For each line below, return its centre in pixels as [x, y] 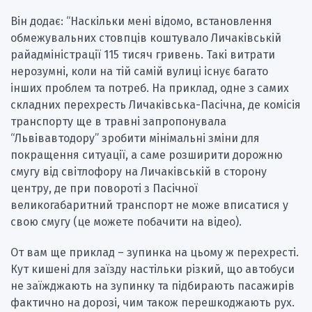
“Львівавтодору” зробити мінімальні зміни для [135, 138]
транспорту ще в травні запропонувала [118, 121]
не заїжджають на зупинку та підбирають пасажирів [153, 286]
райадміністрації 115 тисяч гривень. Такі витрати [143, 54]
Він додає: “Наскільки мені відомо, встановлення [141, 21]
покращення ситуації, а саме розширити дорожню [147, 155]
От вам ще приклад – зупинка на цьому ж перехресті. [155, 252]
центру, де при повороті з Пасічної [104, 188]
